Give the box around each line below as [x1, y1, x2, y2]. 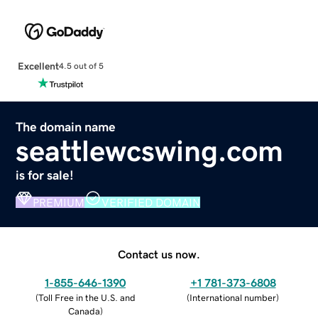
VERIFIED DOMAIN [102, 196, 201, 208]
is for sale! [16, 168, 75, 182]
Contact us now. [118, 248, 200, 260]
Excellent [17, 60, 59, 71]
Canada [67, 306, 100, 316]
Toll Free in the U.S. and [38, 292, 136, 302]
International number [190, 292, 276, 302]
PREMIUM [33, 196, 85, 208]
